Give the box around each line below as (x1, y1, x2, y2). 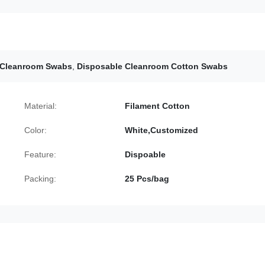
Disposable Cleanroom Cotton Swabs (77, 62, 228, 71)
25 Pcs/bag (125, 174, 169, 183)
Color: (24, 125, 47, 135)
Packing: (24, 174, 56, 183)
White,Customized (125, 125, 198, 135)
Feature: (24, 150, 56, 159)
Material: (24, 101, 57, 111)
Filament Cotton (125, 101, 190, 111)
